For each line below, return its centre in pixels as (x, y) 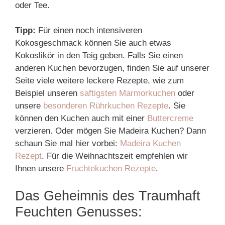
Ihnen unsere (41, 168)
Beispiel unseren (47, 93)
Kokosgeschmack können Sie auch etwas (93, 43)
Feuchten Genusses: (79, 212)
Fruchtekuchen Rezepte (111, 168)
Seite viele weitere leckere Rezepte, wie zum (99, 81)
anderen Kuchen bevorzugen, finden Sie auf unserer (112, 68)
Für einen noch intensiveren (89, 30)
